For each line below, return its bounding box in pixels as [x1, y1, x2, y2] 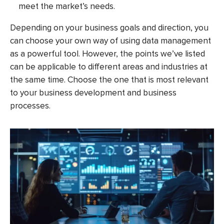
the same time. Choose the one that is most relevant [10, 74, 208, 85]
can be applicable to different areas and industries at [10, 61, 207, 72]
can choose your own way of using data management [10, 35, 211, 46]
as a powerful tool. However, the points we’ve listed [10, 48, 205, 59]
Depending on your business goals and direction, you [10, 22, 208, 33]
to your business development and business [10, 87, 176, 98]
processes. [10, 100, 50, 111]
